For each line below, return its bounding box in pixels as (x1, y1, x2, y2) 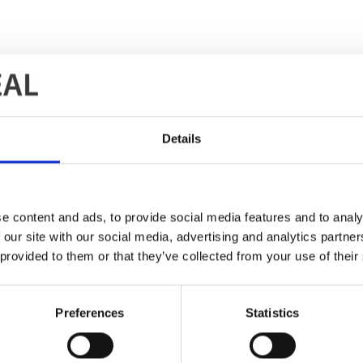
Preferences (55, 305, 125, 320)
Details (161, 131, 202, 146)
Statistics (246, 305, 299, 320)
